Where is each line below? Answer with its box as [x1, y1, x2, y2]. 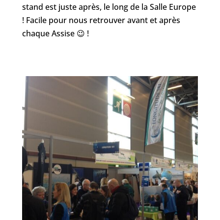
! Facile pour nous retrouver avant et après [22, 14, 180, 26]
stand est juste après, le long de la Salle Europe [22, 1, 196, 12]
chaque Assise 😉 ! [22, 27, 89, 39]
